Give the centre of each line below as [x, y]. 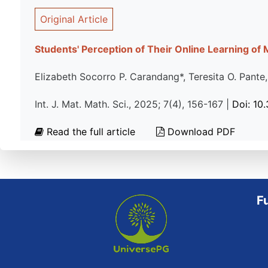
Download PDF [200, 132]
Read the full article [91, 132]
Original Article [74, 19]
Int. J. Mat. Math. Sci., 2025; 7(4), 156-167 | [133, 104]
